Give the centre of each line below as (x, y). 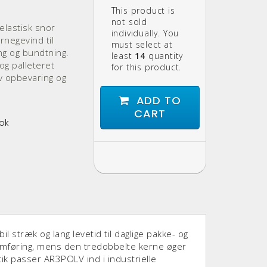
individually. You (145, 33)
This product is (143, 10)
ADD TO (155, 100)
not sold (129, 21)
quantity (164, 55)
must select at (142, 44)
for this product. (146, 67)
